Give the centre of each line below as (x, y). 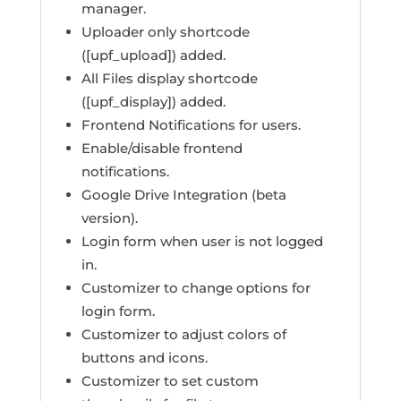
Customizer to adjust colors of (183, 335)
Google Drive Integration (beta (183, 195)
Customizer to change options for (196, 288)
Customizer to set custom (170, 381)
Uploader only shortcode (165, 32)
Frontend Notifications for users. (191, 125)
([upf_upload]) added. (153, 55)
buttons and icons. (144, 358)
